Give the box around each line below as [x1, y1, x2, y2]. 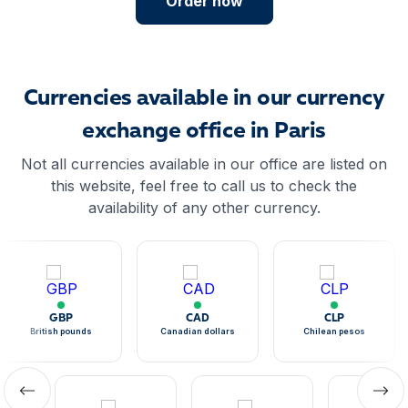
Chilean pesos [303, 326, 365, 336]
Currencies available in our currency [23, 88, 385, 110]
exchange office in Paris [82, 121, 326, 143]
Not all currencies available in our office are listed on [21, 155, 387, 173]
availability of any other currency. [87, 199, 321, 217]
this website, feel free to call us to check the [51, 177, 357, 195]
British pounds [30, 326, 92, 336]
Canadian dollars [160, 326, 235, 336]
